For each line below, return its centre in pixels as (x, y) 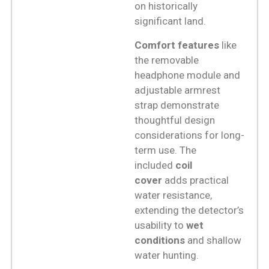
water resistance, (173, 195)
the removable (167, 60)
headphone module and (187, 75)
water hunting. (167, 255)
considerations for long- (189, 135)
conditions (160, 240)
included (155, 165)
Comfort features (177, 45)
